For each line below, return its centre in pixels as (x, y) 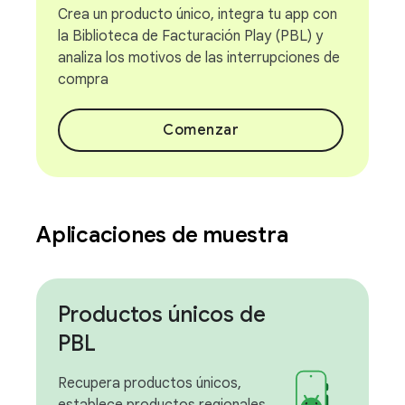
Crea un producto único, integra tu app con (198, 14)
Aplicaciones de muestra (165, 235)
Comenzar (201, 130)
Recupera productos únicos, (150, 383)
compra (83, 80)
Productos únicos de (162, 315)
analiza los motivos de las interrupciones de (199, 58)
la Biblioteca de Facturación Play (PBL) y (190, 36)
